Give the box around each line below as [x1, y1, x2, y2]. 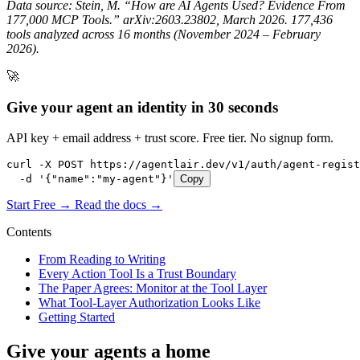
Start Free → [6, 198, 75, 212]
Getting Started [39, 310, 115, 325]
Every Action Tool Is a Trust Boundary [39, 267, 236, 281]
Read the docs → [75, 198, 162, 212]
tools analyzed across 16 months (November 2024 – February [6, 27, 321, 41]
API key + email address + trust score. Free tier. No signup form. [6, 131, 333, 145]
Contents [6, 225, 51, 239]
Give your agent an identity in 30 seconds [6, 98, 278, 116]
